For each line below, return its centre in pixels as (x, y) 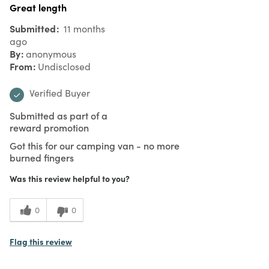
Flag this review (41, 241)
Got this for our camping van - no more (95, 145)
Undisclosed (64, 66)
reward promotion (49, 127)
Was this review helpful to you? (70, 178)
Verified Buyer (60, 92)
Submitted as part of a (59, 115)
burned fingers (42, 157)
